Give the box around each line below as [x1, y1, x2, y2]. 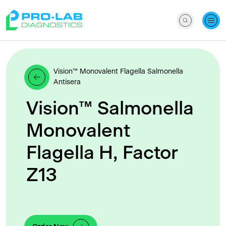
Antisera [53, 79, 81, 86]
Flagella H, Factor [26, 144, 178, 162]
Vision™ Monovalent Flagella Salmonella [53, 68, 183, 75]
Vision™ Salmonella [26, 99, 194, 118]
